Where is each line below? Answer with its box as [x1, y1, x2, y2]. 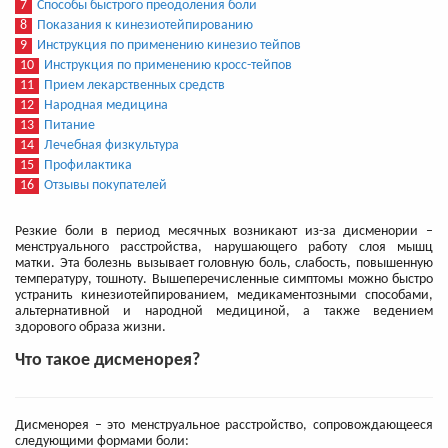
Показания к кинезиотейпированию [37, 18, 253, 34]
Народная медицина [44, 98, 168, 114]
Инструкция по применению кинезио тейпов [37, 38, 301, 54]
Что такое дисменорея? [15, 351, 200, 371]
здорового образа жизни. [15, 320, 166, 336]
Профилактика [44, 158, 132, 174]
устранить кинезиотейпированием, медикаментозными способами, [15, 288, 433, 304]
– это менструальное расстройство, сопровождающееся [94, 418, 434, 434]
